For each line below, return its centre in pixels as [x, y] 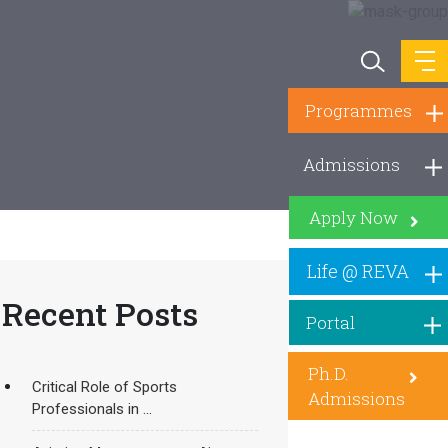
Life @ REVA [358, 271]
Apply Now [353, 217]
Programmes [358, 110]
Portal [330, 322]
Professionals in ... [91, 409]
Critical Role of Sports [104, 387]
